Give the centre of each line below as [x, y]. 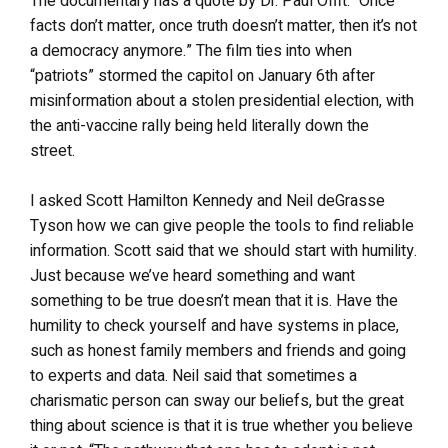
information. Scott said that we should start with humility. [223, 251]
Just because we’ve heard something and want [192, 276]
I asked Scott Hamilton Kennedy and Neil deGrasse [207, 201]
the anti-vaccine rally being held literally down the [199, 126]
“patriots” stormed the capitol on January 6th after [202, 76]
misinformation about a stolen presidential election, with [222, 101]
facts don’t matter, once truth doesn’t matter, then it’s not [223, 26]
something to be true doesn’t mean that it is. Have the [214, 301]
